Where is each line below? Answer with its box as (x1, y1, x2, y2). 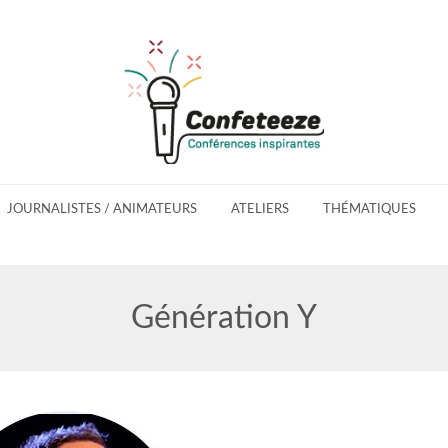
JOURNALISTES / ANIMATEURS (7, 203, 198, 216)
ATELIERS (231, 203, 290, 216)
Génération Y (131, 302, 317, 334)
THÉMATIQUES (322, 203, 416, 216)
